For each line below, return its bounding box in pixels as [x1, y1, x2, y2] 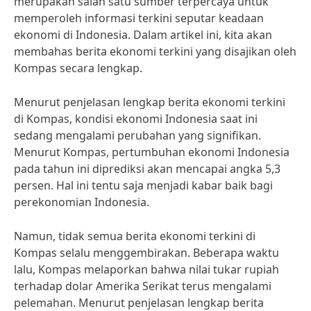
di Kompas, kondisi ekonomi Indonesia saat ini [14, 111, 258, 126]
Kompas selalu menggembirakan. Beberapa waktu [14, 245, 279, 260]
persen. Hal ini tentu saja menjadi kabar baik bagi [14, 178, 273, 193]
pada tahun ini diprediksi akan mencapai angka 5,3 [14, 161, 280, 176]
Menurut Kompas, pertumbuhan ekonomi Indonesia [14, 144, 289, 160]
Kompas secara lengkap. [14, 60, 142, 76]
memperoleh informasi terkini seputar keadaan [14, 10, 264, 26]
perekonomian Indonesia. [14, 194, 149, 210]
